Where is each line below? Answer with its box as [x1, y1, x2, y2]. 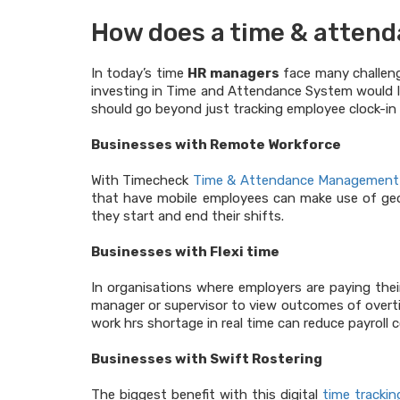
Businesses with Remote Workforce [91, 137, 341, 153]
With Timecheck [91, 172, 193, 188]
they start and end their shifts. [91, 208, 284, 224]
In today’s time [91, 65, 188, 81]
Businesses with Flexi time [91, 244, 279, 260]
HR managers [187, 65, 279, 81]
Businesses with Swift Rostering [91, 351, 322, 367]
